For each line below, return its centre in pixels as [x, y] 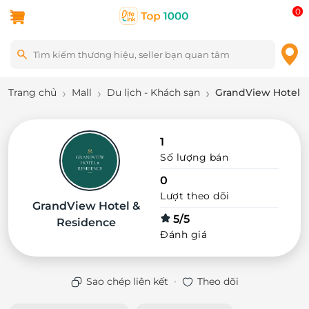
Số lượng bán [194, 157]
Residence [86, 222]
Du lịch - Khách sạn [153, 92]
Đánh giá [183, 235]
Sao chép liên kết [127, 281]
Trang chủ [32, 92]
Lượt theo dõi [195, 196]
